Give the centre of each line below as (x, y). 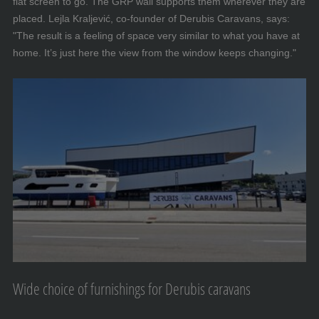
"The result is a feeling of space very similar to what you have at (156, 36)
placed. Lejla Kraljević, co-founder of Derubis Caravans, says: (151, 19)
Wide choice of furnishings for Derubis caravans (132, 288)
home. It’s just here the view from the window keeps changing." (155, 53)
